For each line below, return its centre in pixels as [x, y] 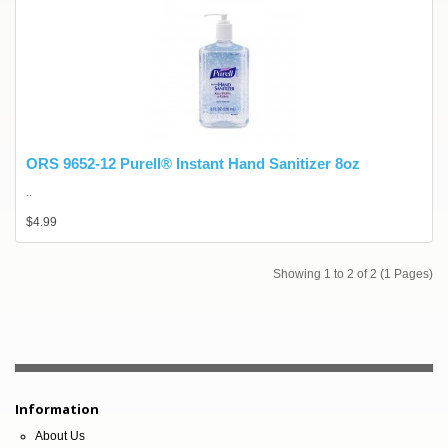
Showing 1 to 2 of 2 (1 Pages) [353, 274]
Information [57, 409]
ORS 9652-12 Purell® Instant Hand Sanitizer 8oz [193, 163]
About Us [60, 436]
